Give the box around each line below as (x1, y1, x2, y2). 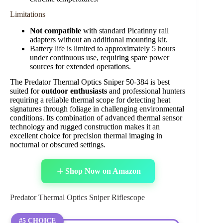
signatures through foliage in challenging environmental (10, 104, 184, 113)
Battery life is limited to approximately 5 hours (30, 44, 175, 53)
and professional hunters (107, 86, 185, 95)
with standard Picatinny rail (81, 26, 169, 35)
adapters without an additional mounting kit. (30, 35, 168, 44)
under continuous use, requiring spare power (30, 53, 169, 62)
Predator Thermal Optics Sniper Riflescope (10, 193, 145, 202)
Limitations (10, 9, 45, 18)
